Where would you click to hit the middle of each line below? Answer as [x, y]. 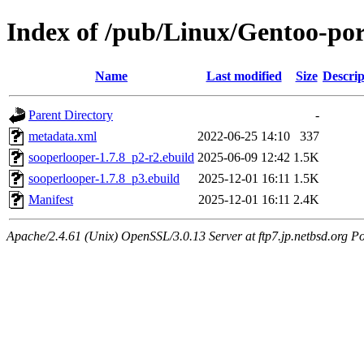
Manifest [51, 199]
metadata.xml [63, 136]
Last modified [244, 76]
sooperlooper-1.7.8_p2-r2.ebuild [111, 157]
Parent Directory [71, 115]
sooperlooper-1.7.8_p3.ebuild [104, 178]
